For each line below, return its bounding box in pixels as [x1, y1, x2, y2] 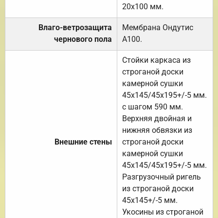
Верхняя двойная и [122, 113, 192, 123]
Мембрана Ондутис [122, 22, 193, 32]
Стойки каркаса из [122, 55, 191, 65]
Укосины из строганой [122, 207, 203, 217]
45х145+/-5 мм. [122, 195, 178, 205]
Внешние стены [54, 137, 112, 146]
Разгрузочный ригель [122, 172, 201, 182]
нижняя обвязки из [122, 125, 192, 135]
